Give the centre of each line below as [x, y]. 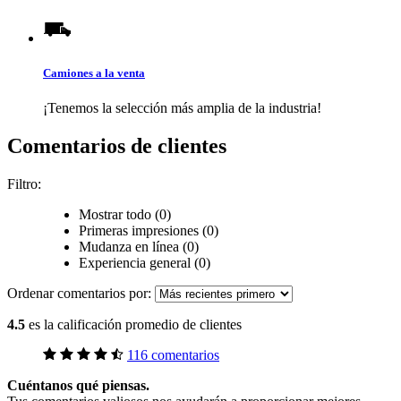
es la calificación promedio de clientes [135, 325]
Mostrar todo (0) [125, 215]
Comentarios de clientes [117, 146]
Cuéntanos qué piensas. [78, 386]
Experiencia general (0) [145, 263]
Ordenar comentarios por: [81, 294]
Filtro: [24, 184]
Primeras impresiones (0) [149, 231]
